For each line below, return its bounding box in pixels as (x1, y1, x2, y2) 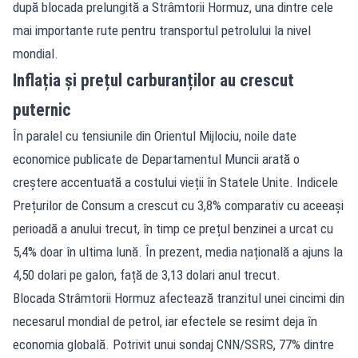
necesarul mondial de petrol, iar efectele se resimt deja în (13, 312, 317, 329)
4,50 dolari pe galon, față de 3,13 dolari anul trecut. (13, 266, 280, 283)
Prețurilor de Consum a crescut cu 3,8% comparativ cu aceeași (13, 197, 344, 213)
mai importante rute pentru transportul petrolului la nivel (13, 22, 311, 38)
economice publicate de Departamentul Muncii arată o (13, 150, 300, 167)
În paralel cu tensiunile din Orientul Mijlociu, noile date (13, 127, 296, 144)
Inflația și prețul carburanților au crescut (13, 70, 294, 90)
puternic (13, 99, 71, 120)
